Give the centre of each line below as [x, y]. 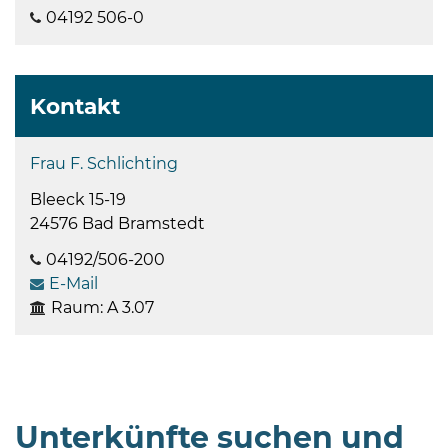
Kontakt [75, 105]
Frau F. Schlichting [104, 163]
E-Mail [73, 283]
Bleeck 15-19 [78, 199]
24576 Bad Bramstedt [117, 223]
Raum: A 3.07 [102, 307]
